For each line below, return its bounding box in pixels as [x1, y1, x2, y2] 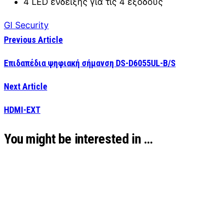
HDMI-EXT [4, 104, 40, 115]
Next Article [4, 81, 47, 91]
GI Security [4, 19, 49, 30]
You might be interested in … [4, 130, 153, 147]
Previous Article [4, 34, 63, 45]
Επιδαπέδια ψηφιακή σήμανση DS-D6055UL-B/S [4, 57, 176, 68]
